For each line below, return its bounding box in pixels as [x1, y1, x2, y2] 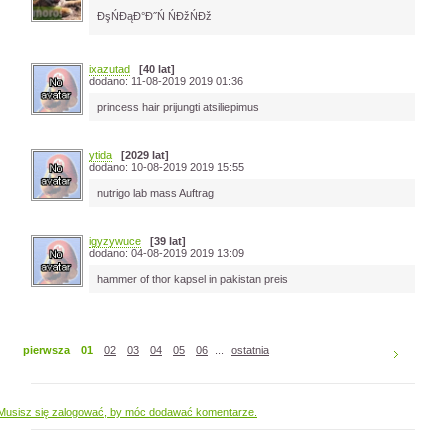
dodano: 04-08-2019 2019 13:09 [89, 247, 244, 259]
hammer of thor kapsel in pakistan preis [97, 273, 288, 285]
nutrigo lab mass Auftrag [97, 187, 214, 199]
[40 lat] [130, 63, 175, 75]
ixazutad [89, 63, 130, 75]
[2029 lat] [112, 149, 169, 161]
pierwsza [23, 344, 70, 356]
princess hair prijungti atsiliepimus [97, 101, 259, 113]
